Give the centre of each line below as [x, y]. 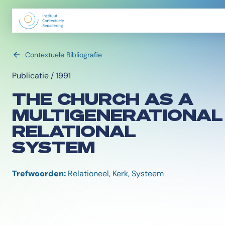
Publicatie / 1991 [41, 76]
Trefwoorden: [39, 174]
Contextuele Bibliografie [64, 55]
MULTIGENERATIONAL [118, 115]
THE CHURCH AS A [103, 98]
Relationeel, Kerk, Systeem [115, 174]
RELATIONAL [74, 131]
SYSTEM [53, 147]
